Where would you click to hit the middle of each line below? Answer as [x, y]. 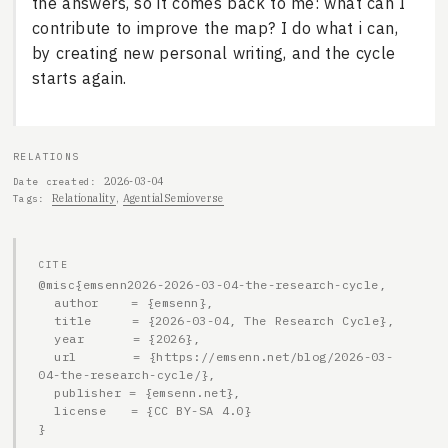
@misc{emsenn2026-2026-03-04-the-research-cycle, [212, 284]
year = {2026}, [46, 338]
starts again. [79, 78]
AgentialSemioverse [173, 198]
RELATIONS [46, 156]
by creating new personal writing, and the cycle [213, 53]
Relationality [84, 198]
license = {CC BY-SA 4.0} [46, 410]
